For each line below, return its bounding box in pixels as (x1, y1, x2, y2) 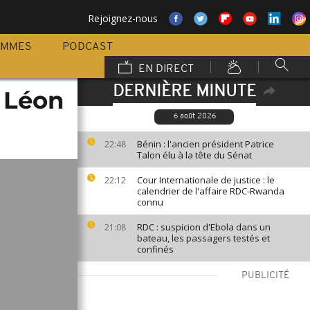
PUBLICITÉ (241, 271, 289, 281)
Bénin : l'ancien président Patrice (137, 138, 274, 150)
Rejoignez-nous (88, 12, 158, 25)
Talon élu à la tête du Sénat (137, 149, 252, 161)
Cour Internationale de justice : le (137, 174, 275, 186)
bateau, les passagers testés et (137, 232, 270, 244)
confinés (137, 243, 174, 255)
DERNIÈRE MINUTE (112, 84, 256, 100)
